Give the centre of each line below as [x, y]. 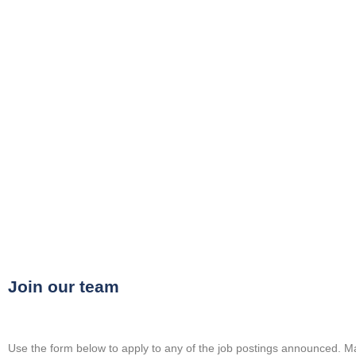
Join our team [64, 287]
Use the [29, 348]
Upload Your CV [103, 71]
